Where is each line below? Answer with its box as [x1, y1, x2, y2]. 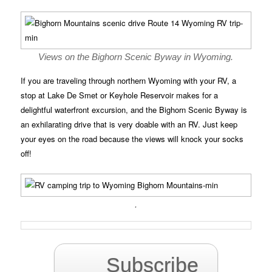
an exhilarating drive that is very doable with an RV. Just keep [21, 118, 238, 131]
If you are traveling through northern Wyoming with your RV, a [21, 75, 237, 87]
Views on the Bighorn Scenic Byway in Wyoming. [38, 52, 234, 63]
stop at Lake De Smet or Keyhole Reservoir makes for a [21, 89, 219, 101]
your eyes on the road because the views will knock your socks [21, 133, 244, 145]
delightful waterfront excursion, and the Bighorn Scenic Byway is [21, 104, 248, 116]
